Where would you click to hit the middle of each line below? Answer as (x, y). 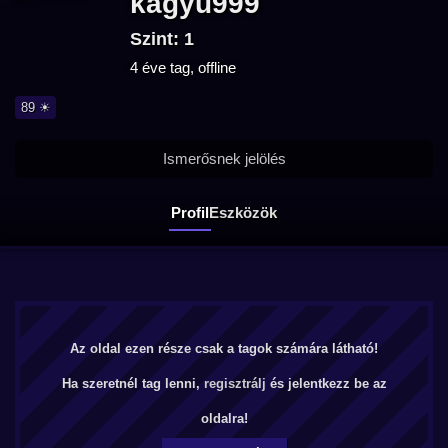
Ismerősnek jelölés (224, 158)
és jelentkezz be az (326, 383)
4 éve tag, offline (183, 67)
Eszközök (243, 212)
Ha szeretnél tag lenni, (132, 383)
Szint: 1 (162, 39)
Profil (190, 212)
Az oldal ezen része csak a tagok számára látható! (224, 348)
